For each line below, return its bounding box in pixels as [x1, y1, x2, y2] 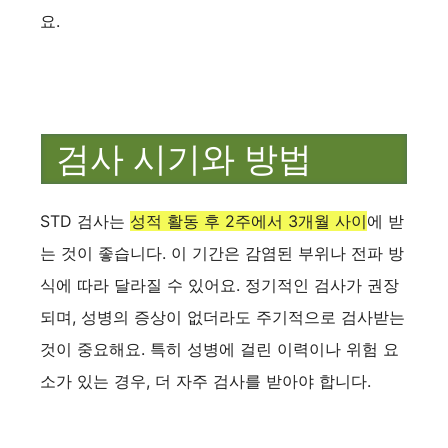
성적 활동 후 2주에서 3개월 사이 [130, 210, 367, 231]
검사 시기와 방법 [56, 139, 312, 178]
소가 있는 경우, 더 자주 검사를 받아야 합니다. [40, 370, 371, 391]
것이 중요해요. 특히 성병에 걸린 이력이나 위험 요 [40, 338, 399, 359]
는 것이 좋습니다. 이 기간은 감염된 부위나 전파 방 [40, 242, 404, 263]
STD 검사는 [40, 210, 130, 231]
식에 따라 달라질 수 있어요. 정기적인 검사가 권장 [40, 274, 399, 295]
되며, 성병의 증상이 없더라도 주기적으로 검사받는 [40, 306, 405, 327]
